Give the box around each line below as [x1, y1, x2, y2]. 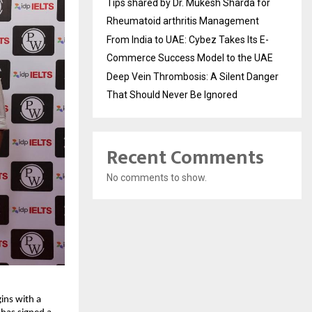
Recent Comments [107, 141, 264, 174]
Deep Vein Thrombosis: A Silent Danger [107, 71, 279, 82]
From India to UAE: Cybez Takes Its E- [107, 34, 269, 45]
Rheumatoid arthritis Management [107, 15, 259, 26]
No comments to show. [107, 172, 207, 183]
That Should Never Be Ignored [107, 89, 237, 100]
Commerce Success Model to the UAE [107, 52, 273, 63]
